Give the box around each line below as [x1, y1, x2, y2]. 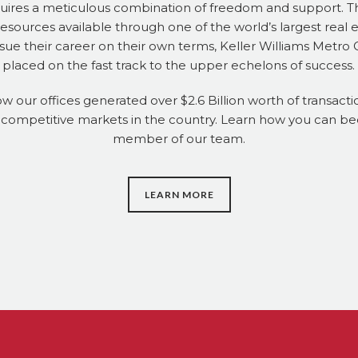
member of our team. [112, 131, 245, 146]
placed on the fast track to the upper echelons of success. [2, 58, 356, 73]
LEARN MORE [144, 189, 214, 201]
